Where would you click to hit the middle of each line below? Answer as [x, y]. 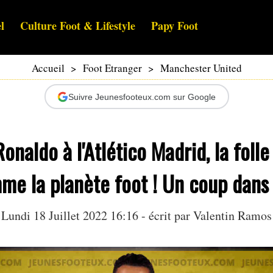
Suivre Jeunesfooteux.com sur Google [142, 97]
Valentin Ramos [232, 216]
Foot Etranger [112, 68]
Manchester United [201, 68]
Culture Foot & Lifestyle [78, 26]
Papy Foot [175, 26]
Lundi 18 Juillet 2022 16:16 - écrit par [97, 216]
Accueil [48, 68]
